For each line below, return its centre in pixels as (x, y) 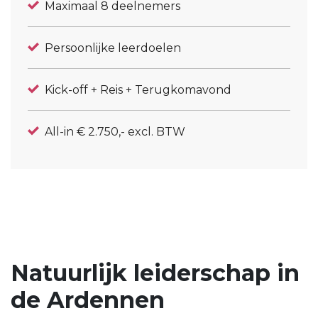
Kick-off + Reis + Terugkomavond (138, 90)
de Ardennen (88, 300)
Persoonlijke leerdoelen (113, 48)
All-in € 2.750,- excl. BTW (115, 132)
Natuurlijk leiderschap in (155, 273)
